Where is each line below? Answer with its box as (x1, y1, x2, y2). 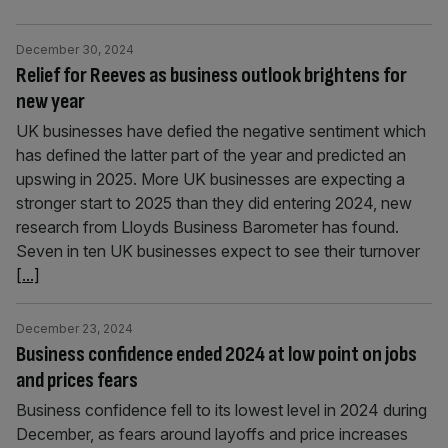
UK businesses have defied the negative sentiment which (16, 121, 426, 141)
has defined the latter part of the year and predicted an (16, 145, 406, 165)
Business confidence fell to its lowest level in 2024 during (16, 400, 427, 420)
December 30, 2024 (16, 42, 134, 57)
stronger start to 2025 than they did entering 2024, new (16, 193, 412, 213)
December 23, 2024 (16, 321, 133, 336)
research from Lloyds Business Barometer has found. (16, 217, 399, 237)
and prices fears (16, 367, 138, 394)
